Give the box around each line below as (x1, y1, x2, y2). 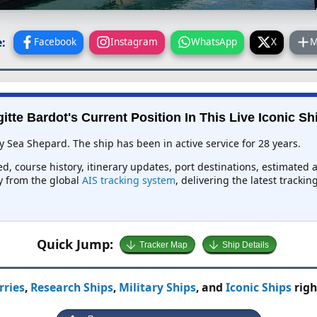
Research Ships (30, 279, 113, 296)
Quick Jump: (36, 235, 113, 253)
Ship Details (222, 240, 270, 250)
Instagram (110, 35, 158, 48)
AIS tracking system (81, 173, 175, 188)
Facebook (34, 35, 77, 48)
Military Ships (118, 279, 196, 296)
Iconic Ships (225, 279, 292, 296)
